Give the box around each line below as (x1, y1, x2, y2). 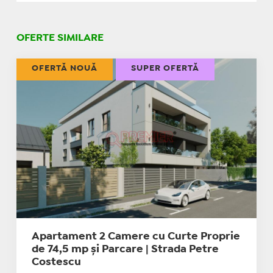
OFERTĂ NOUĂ (31, 64, 97, 72)
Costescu (31, 258, 81, 268)
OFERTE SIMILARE (16, 33, 104, 43)
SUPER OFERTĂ (130, 64, 199, 72)
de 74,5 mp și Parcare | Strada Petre (31, 245, 219, 255)
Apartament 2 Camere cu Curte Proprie (31, 232, 240, 242)
